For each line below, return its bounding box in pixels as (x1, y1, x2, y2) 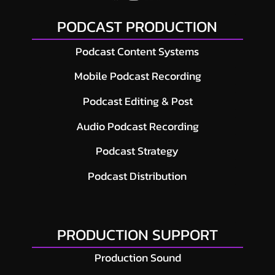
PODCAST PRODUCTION (57, 15, 218, 38)
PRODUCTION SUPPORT (56, 223, 218, 246)
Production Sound (94, 249, 181, 266)
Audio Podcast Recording (76, 118, 199, 135)
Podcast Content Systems (76, 43, 199, 60)
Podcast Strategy (96, 142, 179, 160)
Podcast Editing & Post (82, 92, 193, 109)
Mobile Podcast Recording (74, 68, 202, 85)
